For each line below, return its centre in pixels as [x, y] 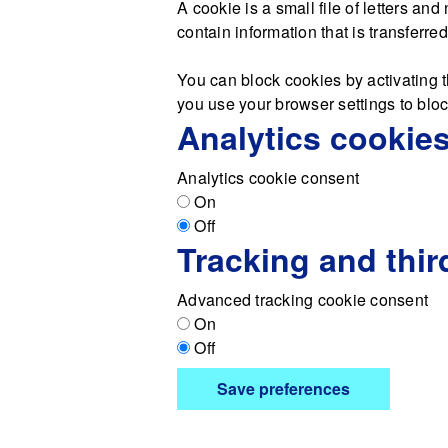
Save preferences [283, 388]
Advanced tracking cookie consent [302, 299]
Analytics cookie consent [268, 177]
